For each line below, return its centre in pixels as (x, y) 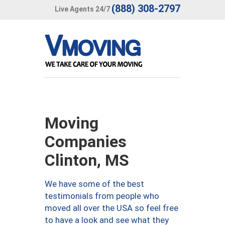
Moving (72, 123)
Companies (86, 142)
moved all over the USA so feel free (111, 208)
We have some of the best (94, 184)
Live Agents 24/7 (82, 9)
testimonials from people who (102, 196)
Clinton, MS (87, 160)
